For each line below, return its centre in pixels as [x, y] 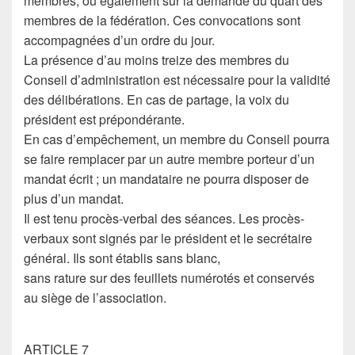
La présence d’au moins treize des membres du [157, 60]
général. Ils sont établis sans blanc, [122, 258]
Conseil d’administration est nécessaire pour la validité [177, 80]
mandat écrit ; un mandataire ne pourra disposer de [166, 179]
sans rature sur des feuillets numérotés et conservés [169, 278]
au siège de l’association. [95, 298]
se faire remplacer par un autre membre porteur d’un [169, 159]
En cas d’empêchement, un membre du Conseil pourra [177, 139]
